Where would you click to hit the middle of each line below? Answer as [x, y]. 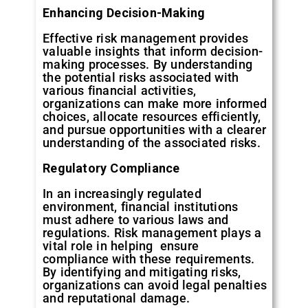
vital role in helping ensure [121, 245]
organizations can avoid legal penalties [155, 285]
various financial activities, [120, 90]
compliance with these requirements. [149, 258]
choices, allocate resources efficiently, [152, 116]
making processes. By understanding [148, 64]
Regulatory [75, 168]
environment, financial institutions [141, 206]
